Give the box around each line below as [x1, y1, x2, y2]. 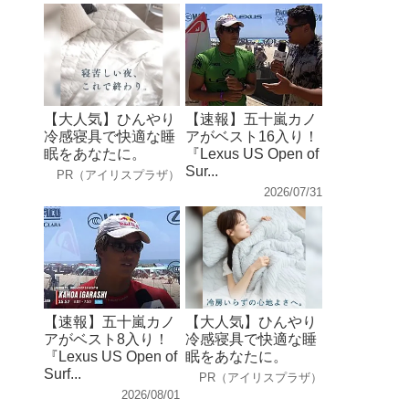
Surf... [44, 365, 82, 382]
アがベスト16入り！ [185, 128, 320, 144]
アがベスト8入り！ [44, 330, 170, 347]
